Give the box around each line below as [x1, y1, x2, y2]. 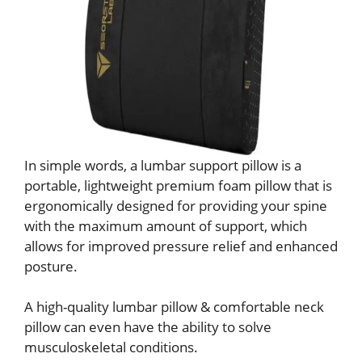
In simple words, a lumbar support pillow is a [24, 155, 301, 175]
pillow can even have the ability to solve [24, 318, 271, 337]
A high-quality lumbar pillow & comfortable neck [24, 297, 324, 317]
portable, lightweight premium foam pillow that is [24, 175, 332, 195]
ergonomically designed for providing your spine [24, 196, 327, 215]
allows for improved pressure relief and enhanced [24, 236, 338, 255]
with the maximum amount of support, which [24, 216, 307, 235]
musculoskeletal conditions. [24, 338, 198, 357]
